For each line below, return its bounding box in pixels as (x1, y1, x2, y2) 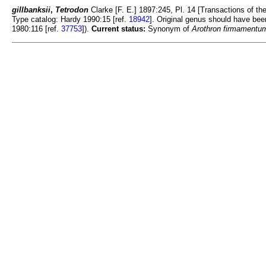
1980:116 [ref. (12, 24, 61, 34)
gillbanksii (12, 5, 50, 15)
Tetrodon (55, 5, 88, 15)
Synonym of (145, 24, 192, 34)
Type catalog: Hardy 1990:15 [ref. (12, 15, 129, 24)
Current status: (91, 24, 145, 34)
